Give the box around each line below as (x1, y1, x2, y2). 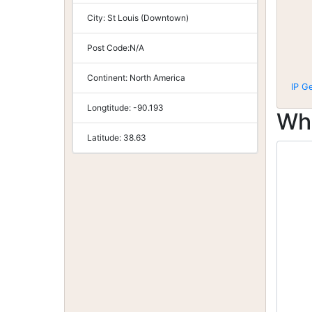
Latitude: (87, 132, 123, 143)
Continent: (87, 72, 130, 83)
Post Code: (87, 42, 130, 53)
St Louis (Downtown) (107, 13, 189, 23)
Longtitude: (87, 102, 133, 113)
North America (130, 72, 185, 83)
